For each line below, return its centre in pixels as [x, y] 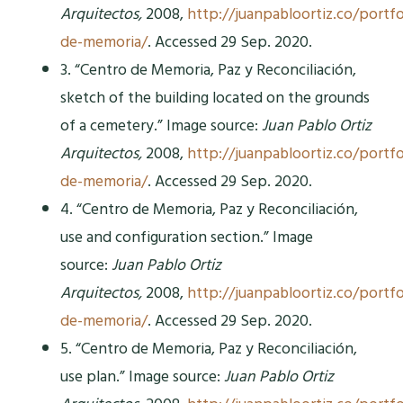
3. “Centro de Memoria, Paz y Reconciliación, [208, 70]
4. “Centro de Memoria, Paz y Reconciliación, [209, 210]
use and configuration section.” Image [186, 237]
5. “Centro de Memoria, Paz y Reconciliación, [208, 349]
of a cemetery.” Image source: [161, 126]
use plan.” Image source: [142, 377]
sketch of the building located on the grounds [215, 98]
